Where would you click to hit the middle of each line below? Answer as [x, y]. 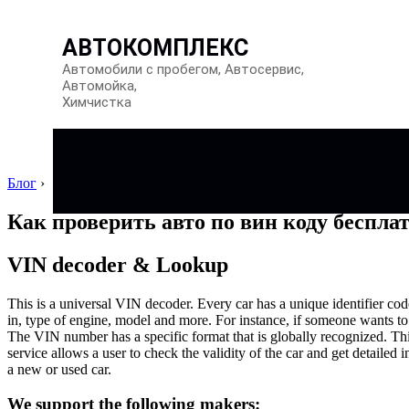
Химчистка [97, 102]
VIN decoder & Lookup [118, 264]
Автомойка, [100, 86]
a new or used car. [59, 369]
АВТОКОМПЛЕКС [155, 48]
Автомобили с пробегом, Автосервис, [183, 69]
